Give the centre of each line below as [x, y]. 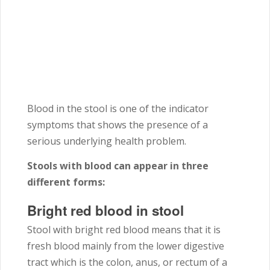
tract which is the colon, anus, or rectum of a [127, 262]
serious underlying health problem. [107, 141]
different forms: [66, 182]
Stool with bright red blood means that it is [124, 229]
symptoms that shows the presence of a [118, 124]
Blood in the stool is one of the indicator [118, 108]
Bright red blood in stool [105, 210]
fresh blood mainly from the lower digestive [126, 246]
